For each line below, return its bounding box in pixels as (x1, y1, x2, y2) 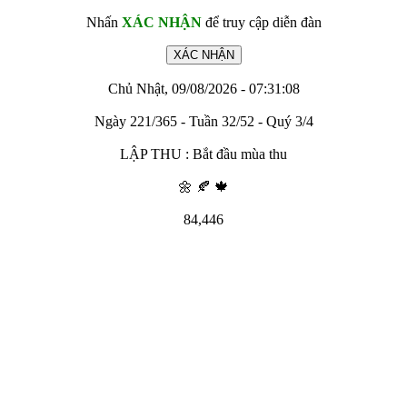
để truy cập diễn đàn (201, 15, 322, 30)
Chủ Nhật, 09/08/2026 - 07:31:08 (107, 81, 300, 96)
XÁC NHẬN (121, 15, 202, 30)
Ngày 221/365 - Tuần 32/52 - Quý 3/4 (94, 114, 313, 129)
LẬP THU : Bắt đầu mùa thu (120, 146, 287, 162)
